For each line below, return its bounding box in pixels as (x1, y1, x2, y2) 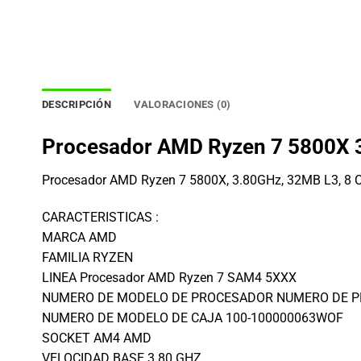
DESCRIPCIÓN (42, 98, 111, 110)
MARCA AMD (42, 230, 117, 246)
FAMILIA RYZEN (42, 250, 133, 266)
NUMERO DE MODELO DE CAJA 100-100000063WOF (42, 310, 343, 326)
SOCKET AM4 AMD (42, 330, 151, 346)
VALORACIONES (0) (133, 98, 231, 110)
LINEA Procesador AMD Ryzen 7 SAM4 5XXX (42, 270, 297, 286)
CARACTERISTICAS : (42, 210, 159, 226)
